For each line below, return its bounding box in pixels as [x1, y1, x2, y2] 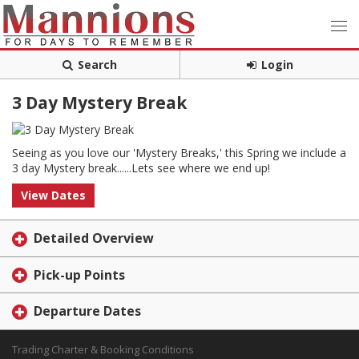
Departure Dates [34, 302, 141, 321]
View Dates [21, 188, 86, 203]
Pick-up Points [34, 265, 125, 284]
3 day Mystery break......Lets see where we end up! [12, 160, 270, 175]
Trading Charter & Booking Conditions [12, 342, 194, 357]
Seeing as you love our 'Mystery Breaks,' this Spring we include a [12, 145, 346, 160]
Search [78, 57, 117, 72]
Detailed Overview [34, 229, 154, 247]
